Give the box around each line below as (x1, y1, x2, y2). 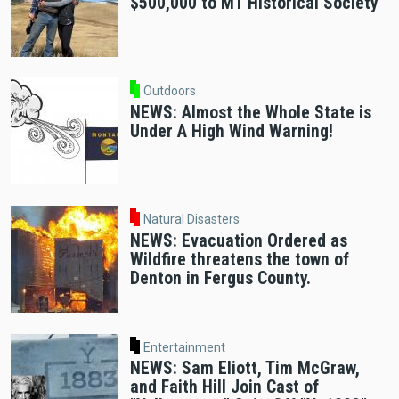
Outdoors (143, 84, 197, 99)
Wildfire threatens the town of (129, 248, 349, 270)
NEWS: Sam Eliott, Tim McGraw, (129, 358, 360, 379)
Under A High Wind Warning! (129, 120, 333, 142)
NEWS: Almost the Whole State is (129, 102, 371, 123)
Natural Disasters (143, 211, 240, 226)
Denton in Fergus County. (129, 267, 311, 289)
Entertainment (143, 339, 226, 354)
